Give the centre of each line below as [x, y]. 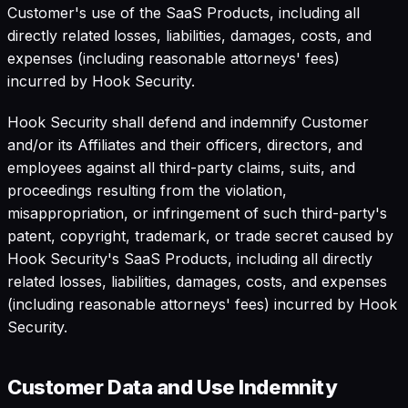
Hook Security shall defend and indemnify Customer [188, 122]
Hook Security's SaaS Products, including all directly [190, 258]
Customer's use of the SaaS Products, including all [184, 12]
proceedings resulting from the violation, [147, 190]
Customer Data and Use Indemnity [173, 387]
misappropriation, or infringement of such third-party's [197, 213]
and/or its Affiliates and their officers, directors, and [185, 144]
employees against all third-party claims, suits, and [181, 167]
